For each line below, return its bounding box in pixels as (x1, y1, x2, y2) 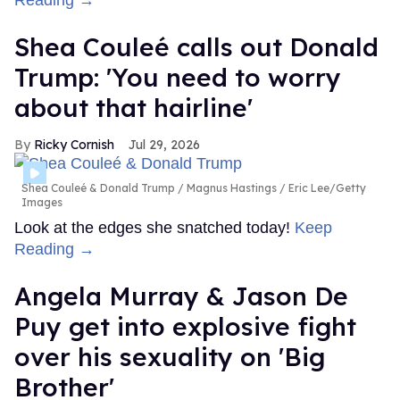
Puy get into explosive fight (14, 311, 356, 343)
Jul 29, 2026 (129, 136, 200, 153)
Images (21, 196, 62, 210)
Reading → (14, 240, 95, 259)
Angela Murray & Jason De (14, 280, 348, 312)
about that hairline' (14, 91, 253, 123)
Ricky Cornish (34, 136, 114, 153)
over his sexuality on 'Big (14, 341, 325, 373)
